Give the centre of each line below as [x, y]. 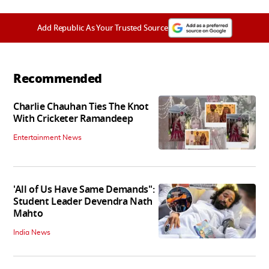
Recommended [58, 78]
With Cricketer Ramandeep [73, 119]
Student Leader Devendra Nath [83, 202]
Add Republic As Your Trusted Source [102, 28]
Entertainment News [47, 138]
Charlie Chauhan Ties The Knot [81, 107]
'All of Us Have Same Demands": [84, 190]
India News [32, 233]
